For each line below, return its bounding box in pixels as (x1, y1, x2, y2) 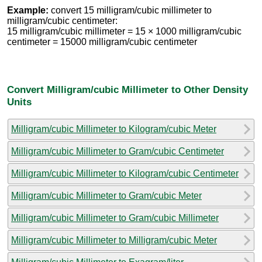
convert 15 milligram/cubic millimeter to (49, 5, 212, 16)
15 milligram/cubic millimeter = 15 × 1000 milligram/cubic (7, 26, 242, 37)
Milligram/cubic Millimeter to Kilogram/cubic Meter (11, 123, 216, 134)
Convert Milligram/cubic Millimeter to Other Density (7, 83, 248, 95)
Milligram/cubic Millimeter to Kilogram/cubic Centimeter (11, 168, 239, 178)
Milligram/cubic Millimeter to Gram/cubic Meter (11, 190, 202, 201)
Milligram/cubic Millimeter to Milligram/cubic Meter (11, 235, 217, 245)
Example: (7, 5, 49, 16)
